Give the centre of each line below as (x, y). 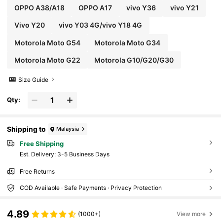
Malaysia (68, 129)
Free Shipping (41, 143)
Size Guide (34, 79)
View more (191, 214)
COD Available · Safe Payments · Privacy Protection (91, 188)
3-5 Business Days (83, 154)
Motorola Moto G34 (128, 42)
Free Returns (37, 172)
